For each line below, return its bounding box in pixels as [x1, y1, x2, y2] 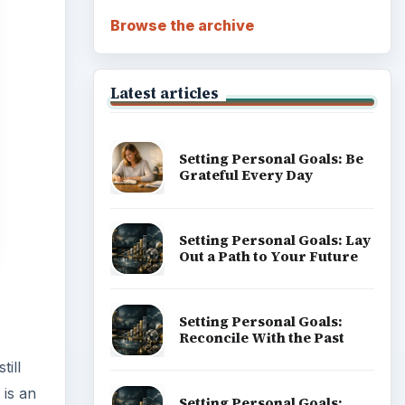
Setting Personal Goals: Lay [178, 230, 371, 250]
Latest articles [109, 82, 219, 103]
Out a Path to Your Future [178, 246, 358, 266]
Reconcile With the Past [178, 327, 344, 347]
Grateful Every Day [178, 165, 313, 185]
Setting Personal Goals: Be [178, 149, 363, 169]
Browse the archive [109, 15, 254, 34]
